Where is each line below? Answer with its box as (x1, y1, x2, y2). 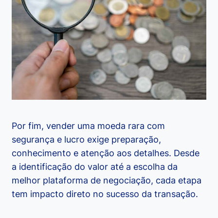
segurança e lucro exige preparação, (12, 134, 161, 145)
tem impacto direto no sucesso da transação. (12, 189, 198, 200)
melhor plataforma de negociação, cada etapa (12, 175, 201, 186)
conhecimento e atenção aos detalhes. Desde (12, 148, 200, 159)
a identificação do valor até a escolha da (12, 162, 178, 172)
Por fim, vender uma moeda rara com (12, 121, 165, 131)
